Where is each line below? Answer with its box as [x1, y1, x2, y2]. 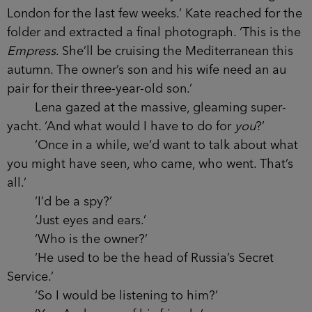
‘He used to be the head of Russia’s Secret [7, 251, 274, 265]
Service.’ [7, 270, 54, 283]
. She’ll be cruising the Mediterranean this [56, 45, 293, 58]
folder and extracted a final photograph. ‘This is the [7, 26, 301, 39]
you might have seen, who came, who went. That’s [7, 157, 293, 171]
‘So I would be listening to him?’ [7, 289, 218, 302]
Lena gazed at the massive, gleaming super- [7, 101, 286, 114]
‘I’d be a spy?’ [7, 195, 112, 208]
